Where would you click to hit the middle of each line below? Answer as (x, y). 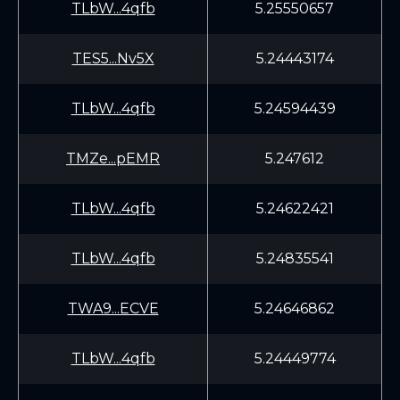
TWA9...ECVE (113, 308)
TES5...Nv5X (113, 58)
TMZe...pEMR (113, 158)
